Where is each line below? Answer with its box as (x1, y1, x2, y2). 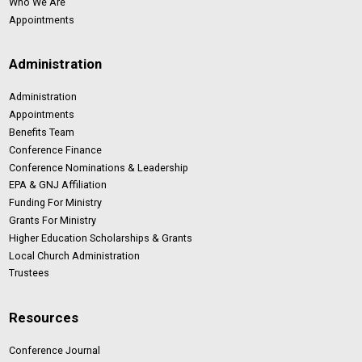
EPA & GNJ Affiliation (9, 179, 107, 192)
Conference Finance (9, 143, 103, 156)
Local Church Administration (9, 249, 141, 262)
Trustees (9, 267, 50, 280)
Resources (9, 309, 79, 326)
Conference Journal (9, 344, 101, 357)
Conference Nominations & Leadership (9, 161, 189, 174)
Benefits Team (9, 126, 75, 139)
